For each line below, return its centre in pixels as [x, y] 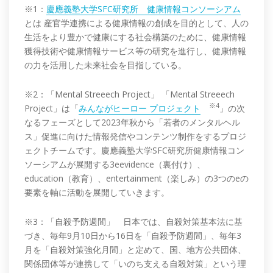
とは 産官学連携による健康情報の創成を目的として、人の [136, 23]
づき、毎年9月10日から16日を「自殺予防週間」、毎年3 [133, 235]
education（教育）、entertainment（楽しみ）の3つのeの [136, 178]
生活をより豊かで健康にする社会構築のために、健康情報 [135, 37]
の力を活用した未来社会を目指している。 [105, 65]
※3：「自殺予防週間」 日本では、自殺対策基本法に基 [133, 221]
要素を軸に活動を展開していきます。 [97, 192]
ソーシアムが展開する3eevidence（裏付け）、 [115, 164]
